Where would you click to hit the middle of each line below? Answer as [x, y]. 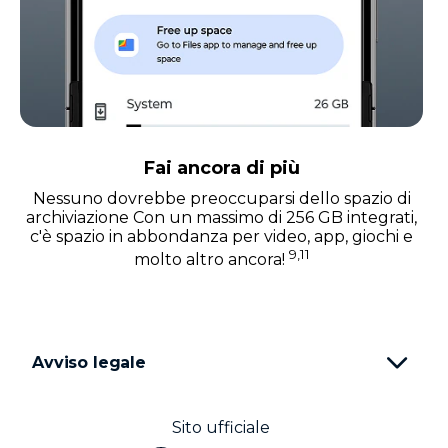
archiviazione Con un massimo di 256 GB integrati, [221, 217]
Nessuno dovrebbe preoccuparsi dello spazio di [221, 198]
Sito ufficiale [221, 428]
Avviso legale [89, 363]
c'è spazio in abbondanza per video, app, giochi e [221, 236]
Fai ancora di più [221, 167]
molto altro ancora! [211, 260]
